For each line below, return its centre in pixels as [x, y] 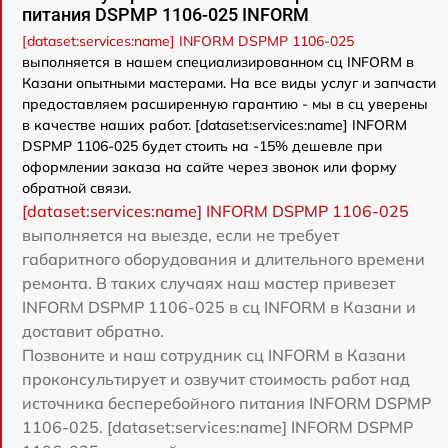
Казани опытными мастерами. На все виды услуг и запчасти [229, 83]
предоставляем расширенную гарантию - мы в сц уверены [225, 104]
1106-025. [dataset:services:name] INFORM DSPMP [217, 427]
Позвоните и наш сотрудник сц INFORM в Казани [214, 355]
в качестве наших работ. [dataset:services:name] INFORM [214, 125]
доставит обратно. [93, 331]
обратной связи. [76, 188]
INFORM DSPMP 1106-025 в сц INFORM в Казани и [219, 307]
